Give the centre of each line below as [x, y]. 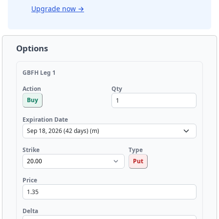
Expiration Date [45, 119]
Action [32, 89]
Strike [31, 150]
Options [32, 48]
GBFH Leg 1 [39, 72]
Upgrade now [55, 8]
